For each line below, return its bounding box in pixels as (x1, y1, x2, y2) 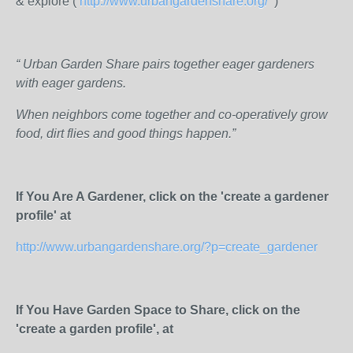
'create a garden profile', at (16, 322, 173, 336)
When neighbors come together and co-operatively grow (16, 108, 328, 121)
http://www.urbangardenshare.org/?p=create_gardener (16, 240, 318, 254)
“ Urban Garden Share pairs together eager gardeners (16, 58, 314, 71)
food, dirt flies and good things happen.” (16, 127, 236, 140)
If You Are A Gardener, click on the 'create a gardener (16, 190, 329, 203)
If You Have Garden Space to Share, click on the (16, 303, 300, 317)
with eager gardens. (16, 76, 126, 90)
